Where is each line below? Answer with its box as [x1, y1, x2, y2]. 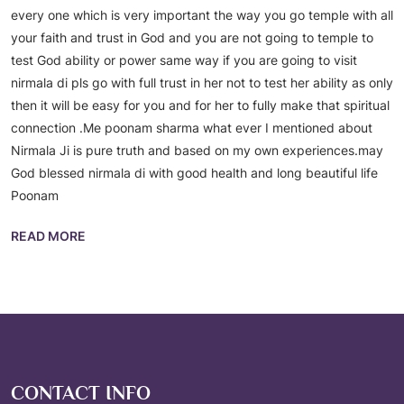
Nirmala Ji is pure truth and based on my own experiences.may [11, 142, 383, 158]
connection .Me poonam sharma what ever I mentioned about [11, 120, 372, 135]
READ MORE [11, 228, 86, 243]
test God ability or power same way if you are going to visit [11, 52, 357, 68]
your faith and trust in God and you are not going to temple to [11, 30, 373, 45]
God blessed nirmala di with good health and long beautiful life [11, 165, 378, 180]
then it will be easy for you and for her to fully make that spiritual [11, 97, 390, 113]
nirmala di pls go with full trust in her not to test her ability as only [11, 75, 393, 90]
